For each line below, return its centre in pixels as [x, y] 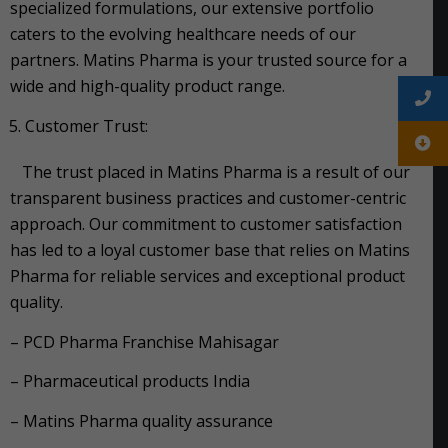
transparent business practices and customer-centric [208, 197]
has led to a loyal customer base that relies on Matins [210, 249]
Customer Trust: [86, 125]
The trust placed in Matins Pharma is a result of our [210, 171]
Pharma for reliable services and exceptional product [207, 275]
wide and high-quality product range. [147, 86]
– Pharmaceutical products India [130, 381]
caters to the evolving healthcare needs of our [183, 34]
